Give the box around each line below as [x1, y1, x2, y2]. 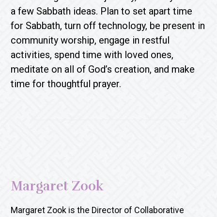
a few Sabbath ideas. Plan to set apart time [11, 5, 193, 17]
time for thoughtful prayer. [11, 77, 126, 90]
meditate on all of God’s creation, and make [11, 63, 195, 75]
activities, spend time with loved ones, [11, 48, 174, 61]
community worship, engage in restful [11, 34, 170, 46]
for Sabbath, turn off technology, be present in [11, 19, 205, 31]
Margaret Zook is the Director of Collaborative [11, 204, 185, 215]
